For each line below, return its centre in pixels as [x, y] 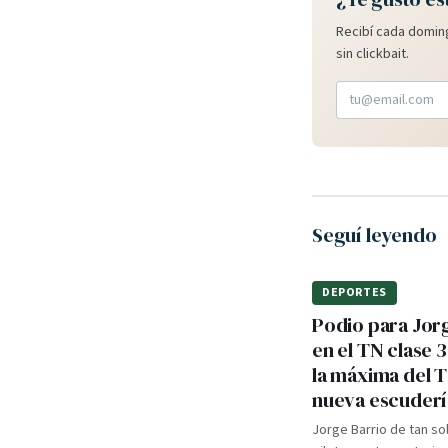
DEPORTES [354, 292]
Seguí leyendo [374, 235]
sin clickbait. [372, 54]
